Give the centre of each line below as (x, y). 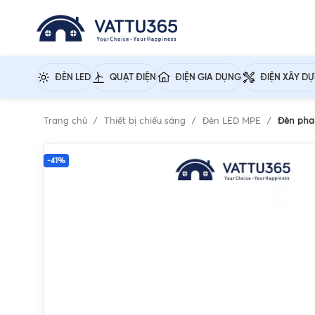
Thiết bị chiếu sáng (146, 121)
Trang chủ (67, 121)
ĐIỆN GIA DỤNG (208, 77)
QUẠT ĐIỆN (133, 77)
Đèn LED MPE (233, 121)
